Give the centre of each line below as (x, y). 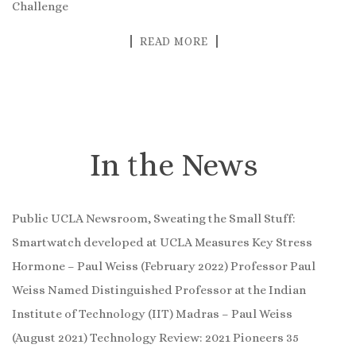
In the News (174, 164)
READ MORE (174, 41)
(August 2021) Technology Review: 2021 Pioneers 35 (155, 337)
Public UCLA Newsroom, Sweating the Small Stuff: (154, 218)
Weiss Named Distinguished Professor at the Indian (159, 290)
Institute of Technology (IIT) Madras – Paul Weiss (152, 313)
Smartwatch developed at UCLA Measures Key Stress (162, 242)
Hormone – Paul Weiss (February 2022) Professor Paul (164, 266)
